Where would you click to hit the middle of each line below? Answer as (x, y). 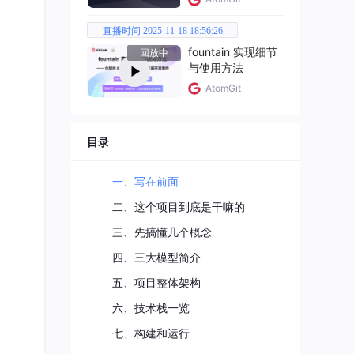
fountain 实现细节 (233, 52)
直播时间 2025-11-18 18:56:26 (162, 31)
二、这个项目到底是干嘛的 (179, 206)
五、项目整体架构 (156, 282)
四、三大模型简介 (156, 257)
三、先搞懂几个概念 (162, 232)
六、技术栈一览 (151, 307)
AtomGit (223, 88)
